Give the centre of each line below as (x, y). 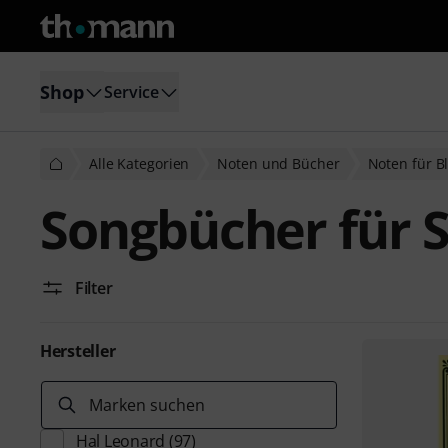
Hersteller (78, 351)
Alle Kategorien (139, 163)
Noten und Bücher (278, 163)
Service (131, 91)
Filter (94, 288)
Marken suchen (147, 405)
